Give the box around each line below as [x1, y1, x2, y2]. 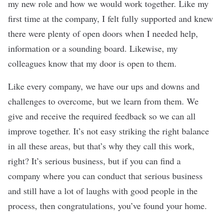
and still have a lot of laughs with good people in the [8, 185, 198, 197]
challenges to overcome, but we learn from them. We [8, 95, 199, 107]
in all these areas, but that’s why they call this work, [8, 140, 195, 152]
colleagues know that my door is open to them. [8, 57, 180, 69]
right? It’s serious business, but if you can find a [8, 155, 181, 167]
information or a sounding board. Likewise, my [8, 42, 178, 54]
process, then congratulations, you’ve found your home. [8, 200, 207, 212]
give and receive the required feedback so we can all [8, 110, 196, 122]
